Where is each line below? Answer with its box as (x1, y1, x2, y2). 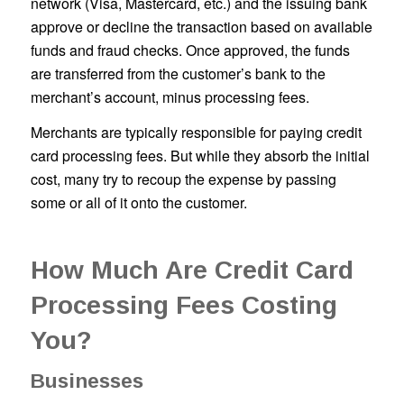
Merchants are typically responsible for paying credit (30, 122, 362, 143)
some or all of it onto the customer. (30, 192, 251, 214)
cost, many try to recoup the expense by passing (30, 169, 336, 190)
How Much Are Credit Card (30, 256, 353, 285)
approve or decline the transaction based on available (30, 15, 372, 37)
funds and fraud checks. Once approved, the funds (30, 39, 350, 60)
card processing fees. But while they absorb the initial (30, 145, 370, 167)
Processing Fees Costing (30, 291, 337, 320)
